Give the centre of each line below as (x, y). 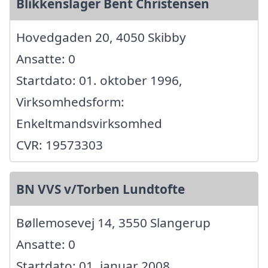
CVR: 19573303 (60, 144)
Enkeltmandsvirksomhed (89, 123)
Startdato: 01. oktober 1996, (99, 80)
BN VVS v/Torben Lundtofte (100, 189)
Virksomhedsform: (70, 101)
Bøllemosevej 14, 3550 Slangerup (113, 222)
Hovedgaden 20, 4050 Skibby (101, 37)
